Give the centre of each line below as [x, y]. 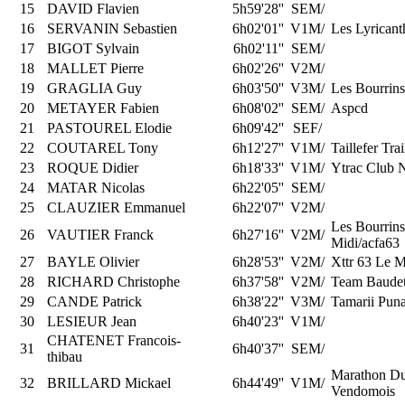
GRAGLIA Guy [94, 88]
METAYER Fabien [103, 108]
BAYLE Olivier [93, 261]
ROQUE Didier [93, 167]
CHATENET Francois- [114, 340]
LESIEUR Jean [92, 321]
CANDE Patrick [94, 301]
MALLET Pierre [95, 68]
